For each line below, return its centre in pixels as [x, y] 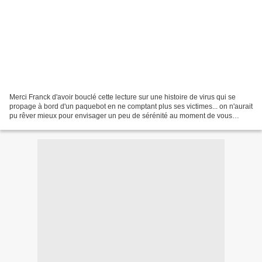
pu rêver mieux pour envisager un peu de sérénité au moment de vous [121, 116]
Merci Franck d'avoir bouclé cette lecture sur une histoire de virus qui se [123, 97]
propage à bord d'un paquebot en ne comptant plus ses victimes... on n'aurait [131, 106]
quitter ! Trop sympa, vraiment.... [60, 125]
